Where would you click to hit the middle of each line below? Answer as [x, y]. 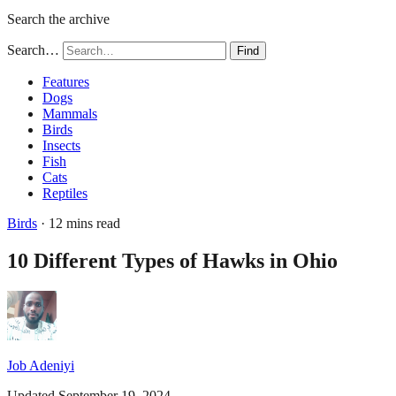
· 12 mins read [79, 223]
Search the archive [58, 19]
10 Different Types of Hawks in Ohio [172, 260]
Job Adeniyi [41, 365]
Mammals [70, 114]
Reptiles [65, 193]
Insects [61, 145]
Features [66, 82]
